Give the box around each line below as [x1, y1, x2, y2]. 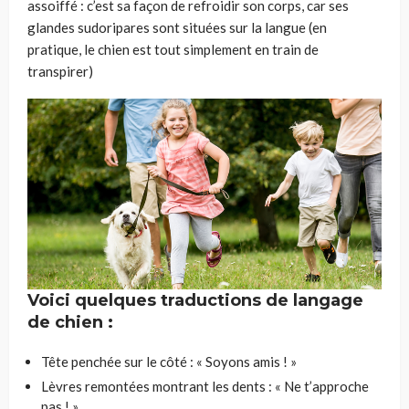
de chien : [27, 311, 113, 332]
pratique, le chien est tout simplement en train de [27, 41, 319, 58]
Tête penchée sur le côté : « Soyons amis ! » [41, 352, 297, 370]
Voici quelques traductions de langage [27, 289, 363, 310]
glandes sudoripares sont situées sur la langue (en [27, 19, 327, 37]
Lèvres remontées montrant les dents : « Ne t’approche [41, 377, 369, 394]
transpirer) [27, 63, 93, 80]
